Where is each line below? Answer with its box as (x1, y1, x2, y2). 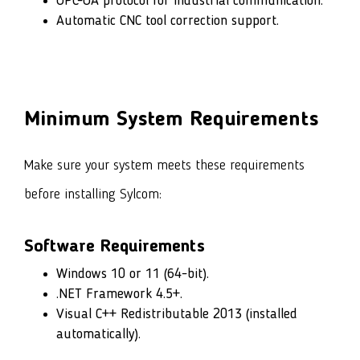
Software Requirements (24, 238, 205, 256)
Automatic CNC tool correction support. (56, 14, 279, 29)
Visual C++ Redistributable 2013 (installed (56, 307, 297, 322)
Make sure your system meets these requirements (24, 158, 305, 174)
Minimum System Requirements (24, 109, 318, 131)
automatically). (56, 327, 141, 342)
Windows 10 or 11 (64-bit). (56, 267, 209, 282)
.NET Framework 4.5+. (56, 287, 182, 302)
